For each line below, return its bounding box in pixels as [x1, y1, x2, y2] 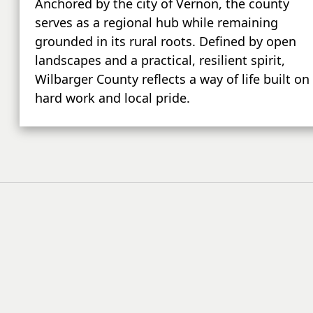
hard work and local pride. [34, 89, 190, 106]
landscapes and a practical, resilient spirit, [34, 51, 285, 68]
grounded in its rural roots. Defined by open [34, 32, 296, 50]
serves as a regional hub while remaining [34, 13, 278, 31]
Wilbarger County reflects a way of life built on [34, 70, 310, 87]
